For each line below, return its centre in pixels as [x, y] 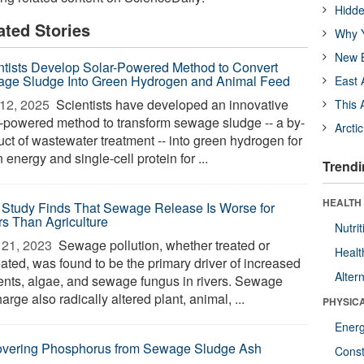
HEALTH [342, 202]
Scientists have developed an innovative [171, 104]
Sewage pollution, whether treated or [163, 245]
